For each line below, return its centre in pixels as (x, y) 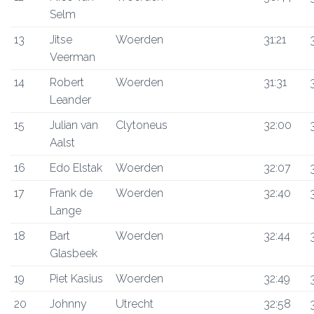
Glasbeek (74, 253)
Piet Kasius (76, 279)
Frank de (71, 193)
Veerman (73, 57)
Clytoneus (142, 125)
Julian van (74, 125)
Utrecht (135, 304)
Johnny (68, 304)
